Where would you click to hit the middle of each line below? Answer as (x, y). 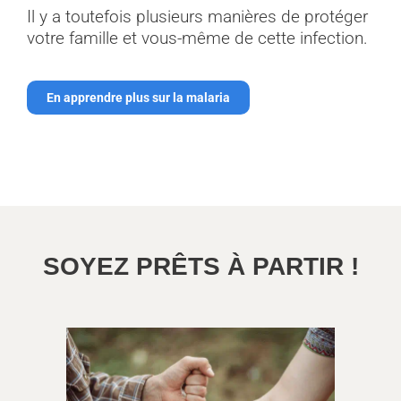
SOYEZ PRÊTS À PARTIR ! (200, 266)
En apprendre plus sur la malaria (138, 97)
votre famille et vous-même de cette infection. (197, 38)
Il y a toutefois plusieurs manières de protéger (197, 16)
